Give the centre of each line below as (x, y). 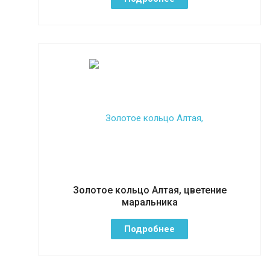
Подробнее (149, 229)
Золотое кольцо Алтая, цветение (149, 190)
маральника (149, 202)
